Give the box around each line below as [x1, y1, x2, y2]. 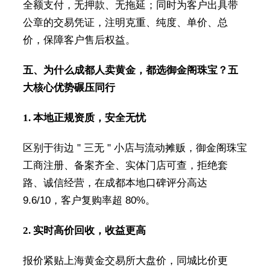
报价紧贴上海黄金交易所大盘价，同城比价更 [22, 255, 228, 267]
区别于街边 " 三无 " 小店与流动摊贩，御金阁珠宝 [22, 142, 247, 154]
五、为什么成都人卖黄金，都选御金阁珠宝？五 [22, 64, 238, 77]
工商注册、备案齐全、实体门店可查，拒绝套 [22, 160, 228, 172]
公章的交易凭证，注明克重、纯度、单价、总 [22, 17, 228, 29]
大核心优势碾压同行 [22, 82, 115, 94]
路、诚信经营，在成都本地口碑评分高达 [22, 177, 207, 189]
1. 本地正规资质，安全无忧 [22, 112, 146, 124]
